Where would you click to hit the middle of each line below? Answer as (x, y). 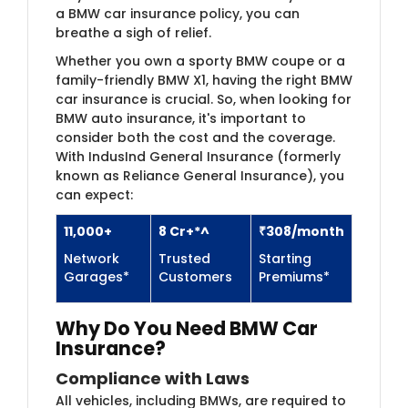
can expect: (94, 194)
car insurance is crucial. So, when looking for (204, 99)
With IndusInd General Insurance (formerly (198, 156)
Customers (195, 276)
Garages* (97, 276)
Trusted (184, 258)
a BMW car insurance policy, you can (178, 13)
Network (92, 258)
